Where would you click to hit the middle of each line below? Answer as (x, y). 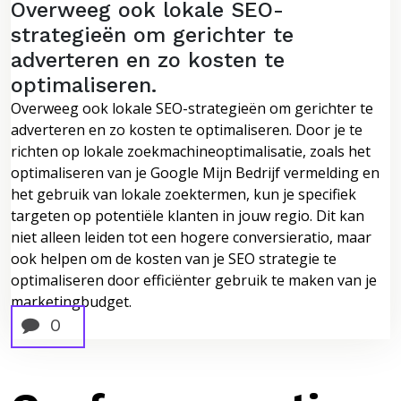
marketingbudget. (71, 301)
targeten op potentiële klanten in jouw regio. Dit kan (188, 215)
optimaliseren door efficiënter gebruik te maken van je (194, 280)
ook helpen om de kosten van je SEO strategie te (174, 258)
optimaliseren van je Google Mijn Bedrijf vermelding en (195, 172)
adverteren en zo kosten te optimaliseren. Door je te (187, 129)
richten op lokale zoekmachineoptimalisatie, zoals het (191, 151)
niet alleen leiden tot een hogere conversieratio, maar (191, 237)
